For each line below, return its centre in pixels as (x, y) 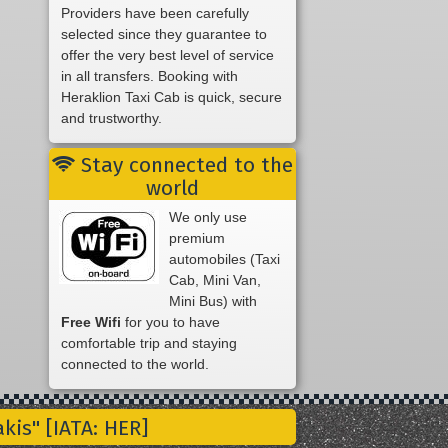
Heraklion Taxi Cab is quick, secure (172, 97)
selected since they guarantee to (164, 34)
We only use (207, 217)
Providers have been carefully (155, 13)
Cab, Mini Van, (214, 280)
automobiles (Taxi (224, 259)
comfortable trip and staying (149, 343)
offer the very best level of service (168, 55)
